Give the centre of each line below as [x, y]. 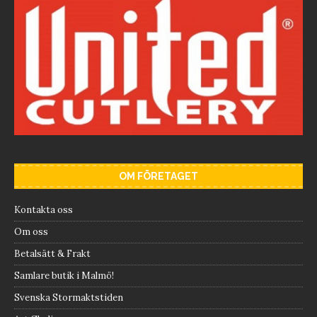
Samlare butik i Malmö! [64, 275]
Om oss [31, 231]
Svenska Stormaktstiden [69, 297]
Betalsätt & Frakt [52, 253]
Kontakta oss [44, 209]
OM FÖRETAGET [158, 176]
